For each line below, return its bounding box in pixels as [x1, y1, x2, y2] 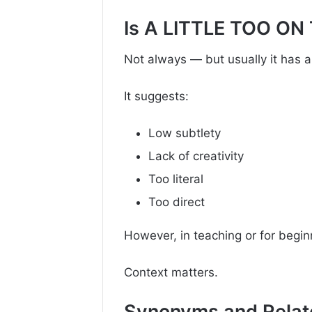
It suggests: [124, 89, 189, 104]
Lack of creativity [148, 149, 244, 164]
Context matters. [124, 265, 218, 280]
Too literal [148, 172, 203, 187]
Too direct [148, 195, 205, 210]
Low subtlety [148, 126, 221, 141]
